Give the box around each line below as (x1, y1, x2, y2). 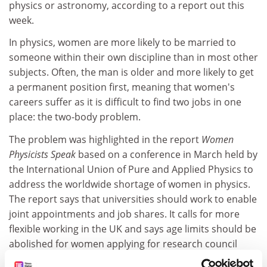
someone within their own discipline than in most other (9, 51, 258, 64)
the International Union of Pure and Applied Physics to (9, 162, 253, 176)
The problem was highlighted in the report (9, 132, 201, 146)
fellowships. (9, 252, 61, 265)
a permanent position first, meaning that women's (9, 80, 235, 94)
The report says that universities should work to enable (9, 192, 257, 206)
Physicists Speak (9, 147, 78, 161)
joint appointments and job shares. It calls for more (9, 207, 240, 221)
